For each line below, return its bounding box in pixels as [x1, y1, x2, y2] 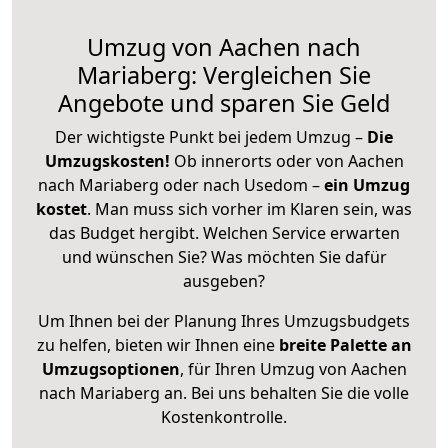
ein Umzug [324, 173, 410, 196]
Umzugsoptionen [41, 357, 180, 380]
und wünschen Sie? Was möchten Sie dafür [61, 245, 387, 268]
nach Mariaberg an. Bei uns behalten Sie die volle [39, 381, 409, 404]
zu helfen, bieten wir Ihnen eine [36, 333, 279, 356]
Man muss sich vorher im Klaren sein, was [95, 197, 412, 220]
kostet [36, 197, 87, 220]
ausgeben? [183, 269, 265, 292]
